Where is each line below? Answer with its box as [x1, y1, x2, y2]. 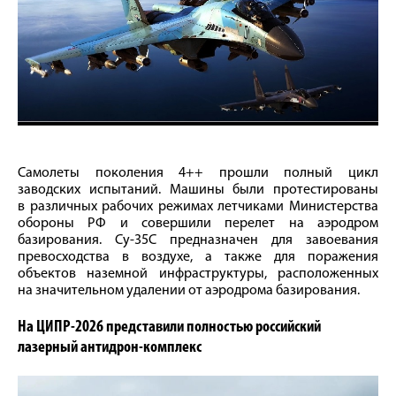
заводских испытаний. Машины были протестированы [18, 182, 378, 197]
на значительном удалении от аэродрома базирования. [18, 283, 360, 298]
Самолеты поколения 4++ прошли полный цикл [18, 165, 378, 180]
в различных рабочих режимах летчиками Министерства [18, 199, 378, 214]
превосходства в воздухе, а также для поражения [18, 249, 378, 264]
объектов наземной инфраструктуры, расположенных [18, 266, 378, 281]
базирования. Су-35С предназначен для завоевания [18, 232, 378, 247]
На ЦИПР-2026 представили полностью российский [18, 318, 321, 336]
